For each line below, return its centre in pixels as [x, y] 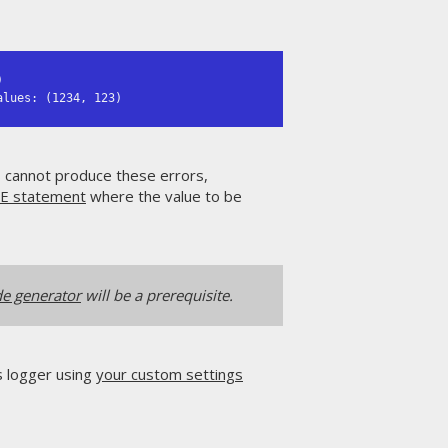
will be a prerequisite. [157, 295]
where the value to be [164, 195]
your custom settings [169, 373]
